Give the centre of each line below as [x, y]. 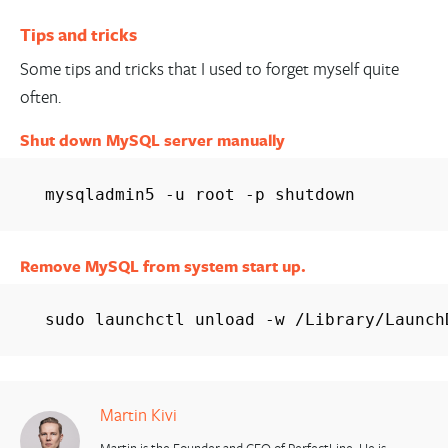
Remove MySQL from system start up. [162, 265]
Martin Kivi [138, 415]
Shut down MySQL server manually [152, 140]
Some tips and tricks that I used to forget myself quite [209, 68]
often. [40, 96]
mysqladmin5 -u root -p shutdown [199, 195]
